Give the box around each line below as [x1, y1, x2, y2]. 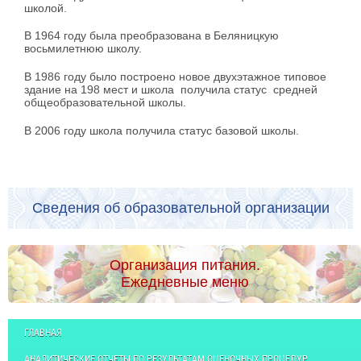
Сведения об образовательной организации [31, 199, 330, 216]
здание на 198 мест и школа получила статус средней [24, 83, 317, 97]
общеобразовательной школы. [24, 96, 186, 110]
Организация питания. [109, 256, 260, 273]
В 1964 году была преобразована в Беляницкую [24, 29, 279, 43]
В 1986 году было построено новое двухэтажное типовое [24, 70, 326, 84]
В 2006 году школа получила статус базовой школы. [24, 123, 299, 137]
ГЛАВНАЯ [24, 326, 62, 338]
